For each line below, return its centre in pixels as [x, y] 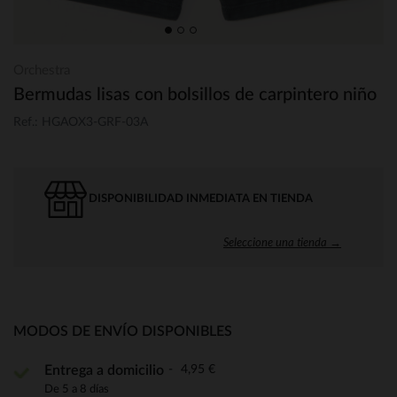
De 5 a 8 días [77, 389]
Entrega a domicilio [104, 370]
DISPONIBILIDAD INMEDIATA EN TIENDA [201, 198]
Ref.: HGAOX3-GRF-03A [81, 122]
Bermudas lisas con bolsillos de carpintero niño [195, 95]
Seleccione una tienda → [282, 241]
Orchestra [42, 70]
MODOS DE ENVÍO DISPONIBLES [123, 331]
